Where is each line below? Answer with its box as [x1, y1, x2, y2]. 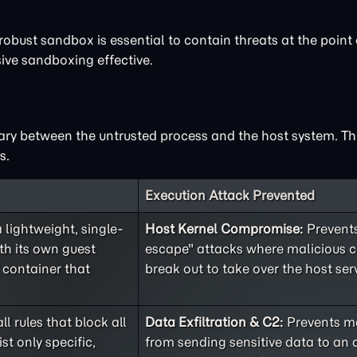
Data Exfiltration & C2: [145, 314, 284, 330]
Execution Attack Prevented [145, 187, 315, 203]
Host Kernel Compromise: [145, 221, 304, 237]
